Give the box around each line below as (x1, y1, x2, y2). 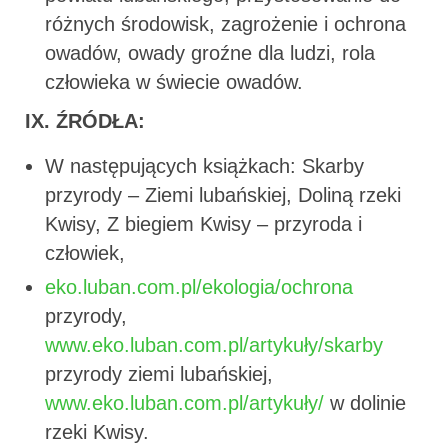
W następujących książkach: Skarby (45, 154, 364, 177)
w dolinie (324, 391, 406, 414)
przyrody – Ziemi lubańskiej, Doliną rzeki (45, 183, 401, 206)
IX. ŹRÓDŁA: (25, 109, 145, 132)
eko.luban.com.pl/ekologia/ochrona (45, 275, 353, 298)
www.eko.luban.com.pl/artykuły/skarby (45, 333, 383, 356)
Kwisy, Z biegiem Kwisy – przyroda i (45, 212, 362, 235)
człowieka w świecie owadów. (45, 70, 303, 93)
